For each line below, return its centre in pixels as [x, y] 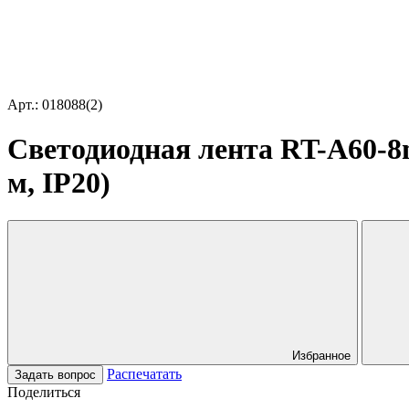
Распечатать [144, 373]
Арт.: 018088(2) [55, 105]
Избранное [321, 355]
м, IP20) [59, 183]
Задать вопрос [55, 374]
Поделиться [44, 392]
